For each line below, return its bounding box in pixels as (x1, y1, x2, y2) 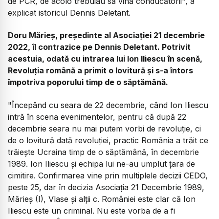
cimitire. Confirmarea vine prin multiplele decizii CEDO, (8, 170, 208, 180)
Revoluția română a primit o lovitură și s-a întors (8, 66, 193, 76)
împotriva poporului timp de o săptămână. (8, 77, 168, 88)
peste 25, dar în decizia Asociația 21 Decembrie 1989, (8, 182, 204, 192)
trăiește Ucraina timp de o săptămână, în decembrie (8, 147, 199, 157)
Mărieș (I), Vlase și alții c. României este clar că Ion (8, 194, 196, 204)
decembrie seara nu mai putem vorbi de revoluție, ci (8, 123, 201, 133)
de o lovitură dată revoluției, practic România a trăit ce (8, 135, 208, 145)
